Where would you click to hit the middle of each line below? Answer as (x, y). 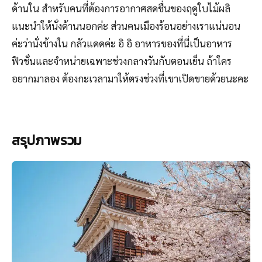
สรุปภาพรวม (46, 141)
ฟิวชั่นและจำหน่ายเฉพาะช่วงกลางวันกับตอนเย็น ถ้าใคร (122, 61)
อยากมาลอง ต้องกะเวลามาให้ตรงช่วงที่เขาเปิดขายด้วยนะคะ (130, 79)
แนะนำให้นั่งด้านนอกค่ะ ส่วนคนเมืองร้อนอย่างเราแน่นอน (126, 26)
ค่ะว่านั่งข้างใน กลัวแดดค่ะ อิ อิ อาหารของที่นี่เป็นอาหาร (122, 44)
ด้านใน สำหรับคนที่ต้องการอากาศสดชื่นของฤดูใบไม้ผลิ (121, 8)
